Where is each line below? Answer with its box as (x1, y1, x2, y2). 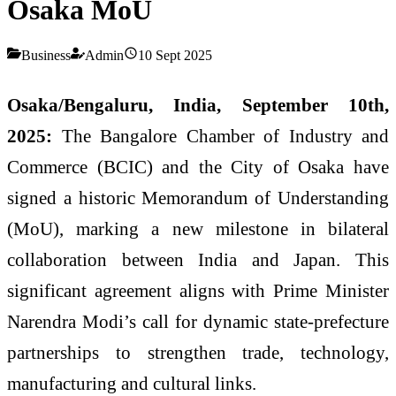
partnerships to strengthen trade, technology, (7, 341, 389, 362)
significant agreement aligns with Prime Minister (7, 279, 389, 301)
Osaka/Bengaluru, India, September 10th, (7, 94, 389, 115)
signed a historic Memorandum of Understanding (7, 187, 389, 208)
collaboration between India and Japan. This (7, 248, 389, 270)
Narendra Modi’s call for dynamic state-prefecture (7, 310, 389, 331)
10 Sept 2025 (138, 47, 212, 63)
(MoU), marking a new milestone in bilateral (7, 217, 389, 239)
